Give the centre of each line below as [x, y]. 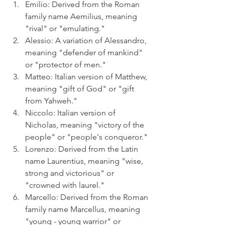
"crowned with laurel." [65, 185]
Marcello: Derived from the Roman [88, 197]
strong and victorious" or [71, 173]
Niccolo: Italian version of [71, 113]
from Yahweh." [51, 101]
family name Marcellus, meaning [84, 209]
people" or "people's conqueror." [86, 137]
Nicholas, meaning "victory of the [86, 125]
